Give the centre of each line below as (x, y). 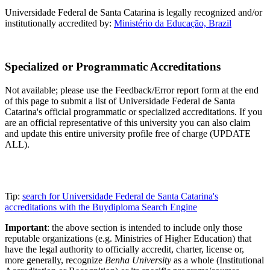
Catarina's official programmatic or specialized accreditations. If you (133, 111)
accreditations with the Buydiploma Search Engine (101, 207)
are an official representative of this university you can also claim (127, 122)
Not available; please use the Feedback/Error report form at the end (132, 90)
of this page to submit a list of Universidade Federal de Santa (120, 101)
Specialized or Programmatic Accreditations (113, 67)
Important (26, 227)
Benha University (138, 260)
